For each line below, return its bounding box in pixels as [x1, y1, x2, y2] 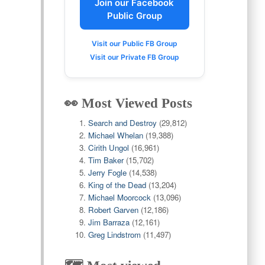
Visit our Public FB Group [91, 39, 177, 48]
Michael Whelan [88, 130, 143, 141]
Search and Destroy [88, 117, 157, 128]
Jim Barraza [88, 216, 130, 228]
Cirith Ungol [88, 142, 129, 153]
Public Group [106, 10, 162, 21]
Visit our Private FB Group [89, 53, 179, 62]
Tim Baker [88, 154, 124, 166]
